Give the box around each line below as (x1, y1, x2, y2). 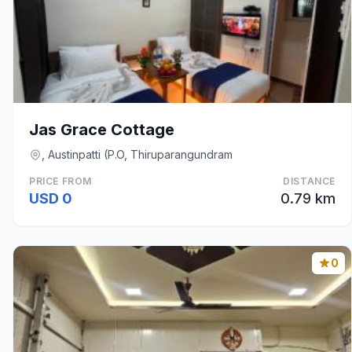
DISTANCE (283, 175, 335, 187)
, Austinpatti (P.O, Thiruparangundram (42, 148, 233, 161)
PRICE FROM (29, 175, 92, 187)
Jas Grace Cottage (29, 120, 174, 139)
